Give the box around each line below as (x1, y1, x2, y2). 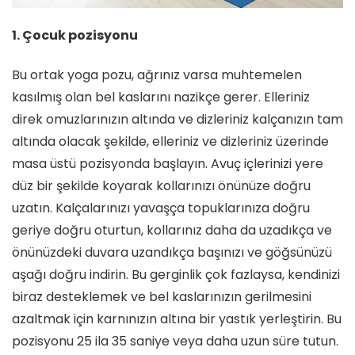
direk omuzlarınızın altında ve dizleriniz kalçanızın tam (12, 109, 343, 128)
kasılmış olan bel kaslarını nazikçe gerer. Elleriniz (12, 87, 310, 106)
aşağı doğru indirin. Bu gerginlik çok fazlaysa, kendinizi (12, 265, 340, 284)
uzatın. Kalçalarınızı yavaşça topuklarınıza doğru (12, 198, 310, 217)
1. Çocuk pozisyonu (12, 26, 138, 45)
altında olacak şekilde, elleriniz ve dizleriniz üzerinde (12, 132, 329, 151)
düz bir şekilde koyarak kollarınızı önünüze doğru (12, 176, 311, 195)
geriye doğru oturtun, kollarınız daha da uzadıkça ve (12, 220, 332, 239)
